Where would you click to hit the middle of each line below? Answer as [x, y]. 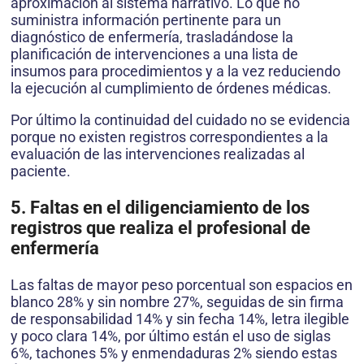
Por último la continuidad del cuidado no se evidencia [180, 120]
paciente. [41, 171]
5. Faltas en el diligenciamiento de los [160, 208]
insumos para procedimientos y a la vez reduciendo [175, 71]
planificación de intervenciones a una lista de [154, 54]
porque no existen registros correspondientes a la [169, 137]
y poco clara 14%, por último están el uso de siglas [171, 336]
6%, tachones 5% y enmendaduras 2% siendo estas [174, 353]
